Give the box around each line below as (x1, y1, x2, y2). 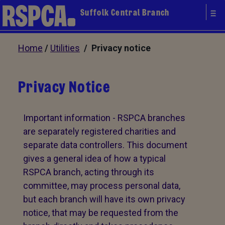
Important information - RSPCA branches (23, 113, 185, 123)
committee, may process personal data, (23, 180, 180, 191)
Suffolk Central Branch (80, 6, 170, 19)
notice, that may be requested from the (23, 207, 178, 218)
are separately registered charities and (23, 126, 176, 137)
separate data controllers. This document (23, 140, 187, 150)
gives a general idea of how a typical (23, 153, 166, 164)
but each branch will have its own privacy (23, 194, 185, 204)
